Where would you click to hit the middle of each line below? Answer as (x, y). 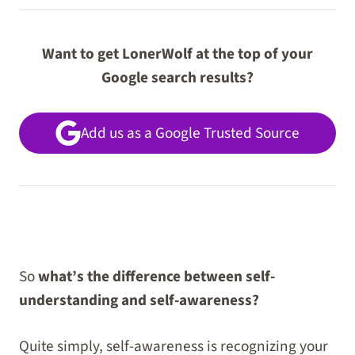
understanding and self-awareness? (139, 300)
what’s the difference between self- (157, 276)
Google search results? (177, 78)
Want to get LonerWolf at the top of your (177, 54)
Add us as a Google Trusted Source (190, 133)
